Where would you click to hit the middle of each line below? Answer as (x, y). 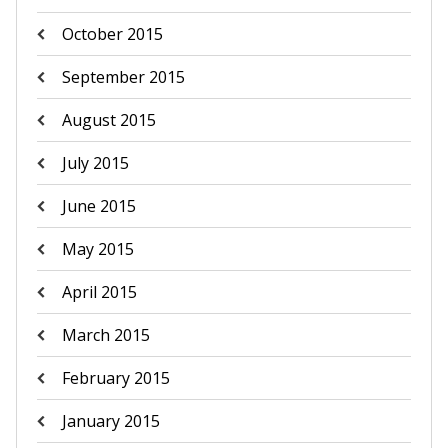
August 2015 (108, 120)
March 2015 (105, 335)
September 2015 (123, 77)
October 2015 (112, 34)
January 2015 (110, 421)
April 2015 (99, 292)
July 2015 (95, 163)
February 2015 (115, 378)
